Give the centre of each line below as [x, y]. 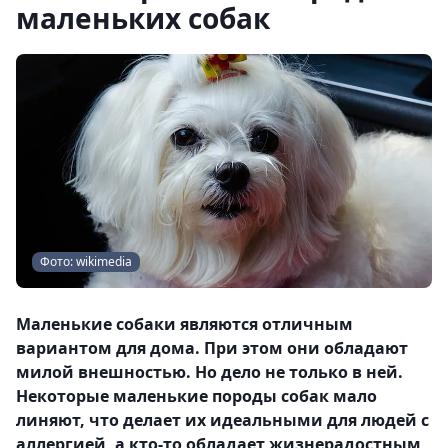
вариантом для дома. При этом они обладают [212, 348]
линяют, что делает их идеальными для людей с [222, 420]
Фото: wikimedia [86, 261]
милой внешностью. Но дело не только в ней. [209, 372]
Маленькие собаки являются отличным [184, 324]
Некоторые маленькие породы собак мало [196, 396]
